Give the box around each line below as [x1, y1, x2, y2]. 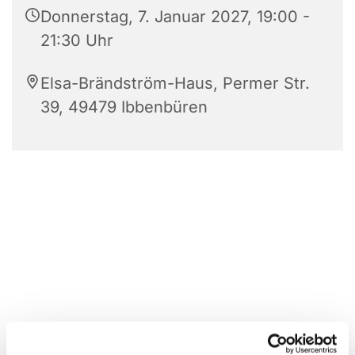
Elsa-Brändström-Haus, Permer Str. [40, 74, 310, 94]
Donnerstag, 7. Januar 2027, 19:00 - [40, 7, 310, 27]
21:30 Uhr [40, 31, 113, 51]
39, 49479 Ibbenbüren [40, 97, 208, 117]
